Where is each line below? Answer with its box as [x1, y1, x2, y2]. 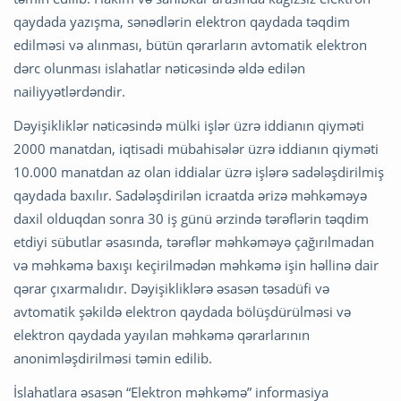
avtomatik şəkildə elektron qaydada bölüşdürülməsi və [13, 303, 351, 321]
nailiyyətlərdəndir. [13, 82, 125, 101]
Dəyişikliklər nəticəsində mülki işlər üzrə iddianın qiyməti [13, 116, 364, 135]
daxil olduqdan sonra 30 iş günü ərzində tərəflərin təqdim [13, 209, 369, 228]
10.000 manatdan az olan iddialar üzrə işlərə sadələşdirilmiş [13, 163, 384, 182]
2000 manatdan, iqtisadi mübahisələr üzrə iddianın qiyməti [13, 140, 379, 158]
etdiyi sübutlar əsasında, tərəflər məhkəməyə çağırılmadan [13, 233, 374, 252]
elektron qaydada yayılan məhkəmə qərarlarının [13, 326, 310, 345]
